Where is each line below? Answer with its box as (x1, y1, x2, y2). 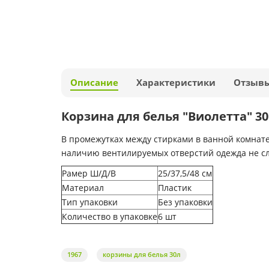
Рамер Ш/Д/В (62, 168, 116, 180)
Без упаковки (158, 196, 213, 208)
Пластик (158, 182, 192, 194)
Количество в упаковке (62, 211, 157, 223)
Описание (70, 76, 118, 89)
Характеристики (136, 76, 216, 89)
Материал (62, 182, 104, 194)
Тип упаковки (62, 196, 118, 208)
